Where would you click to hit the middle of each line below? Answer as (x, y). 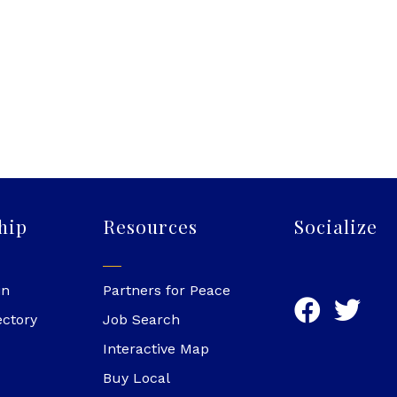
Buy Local (136, 378)
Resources (150, 226)
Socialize (336, 226)
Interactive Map (156, 349)
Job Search (141, 320)
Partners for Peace (166, 291)
